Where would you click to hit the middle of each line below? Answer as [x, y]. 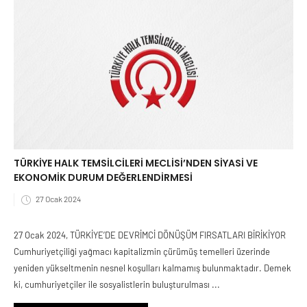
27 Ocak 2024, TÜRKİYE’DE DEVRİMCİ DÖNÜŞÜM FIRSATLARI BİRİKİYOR [150, 235]
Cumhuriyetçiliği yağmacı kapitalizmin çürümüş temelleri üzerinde [142, 251]
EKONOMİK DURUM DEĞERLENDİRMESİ [103, 178]
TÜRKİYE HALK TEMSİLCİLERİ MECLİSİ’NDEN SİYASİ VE [136, 163]
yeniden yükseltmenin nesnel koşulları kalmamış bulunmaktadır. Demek [152, 268]
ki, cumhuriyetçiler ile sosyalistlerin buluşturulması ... [117, 284]
